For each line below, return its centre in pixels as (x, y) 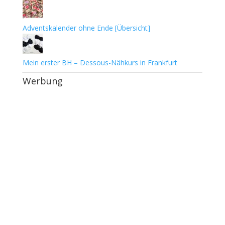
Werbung (42, 81)
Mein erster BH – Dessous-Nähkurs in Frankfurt (100, 63)
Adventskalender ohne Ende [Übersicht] (86, 28)
